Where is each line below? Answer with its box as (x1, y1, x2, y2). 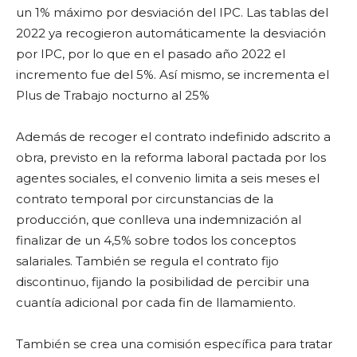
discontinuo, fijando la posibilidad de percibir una (16, 274, 309, 289)
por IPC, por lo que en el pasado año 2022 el (16, 46, 285, 61)
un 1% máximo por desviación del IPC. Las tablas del (16, 5, 328, 20)
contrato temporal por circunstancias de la (16, 191, 273, 206)
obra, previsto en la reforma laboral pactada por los (16, 150, 326, 165)
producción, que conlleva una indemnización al (16, 212, 301, 227)
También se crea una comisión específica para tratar (16, 336, 332, 351)
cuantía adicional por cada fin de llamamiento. (16, 295, 296, 310)
